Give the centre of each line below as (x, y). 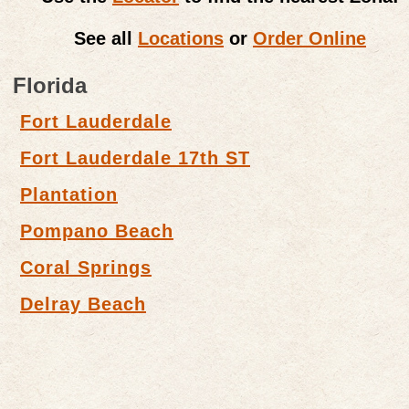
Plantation (69, 194)
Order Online (309, 38)
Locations (181, 38)
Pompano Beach (97, 231)
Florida (50, 85)
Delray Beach (83, 304)
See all (106, 38)
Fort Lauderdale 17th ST (135, 157)
